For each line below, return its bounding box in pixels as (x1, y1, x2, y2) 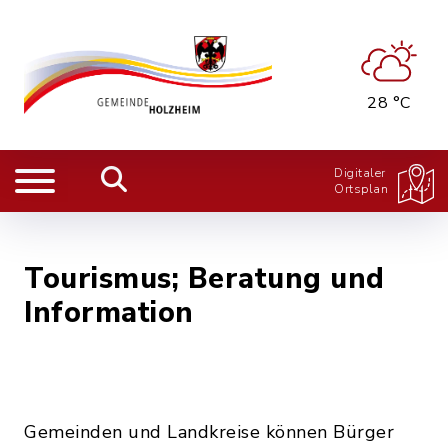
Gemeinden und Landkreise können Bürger (24, 420, 394, 444)
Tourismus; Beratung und (24, 259, 385, 298)
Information (24, 293, 194, 332)
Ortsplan (334, 181, 388, 197)
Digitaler (334, 165, 386, 181)
